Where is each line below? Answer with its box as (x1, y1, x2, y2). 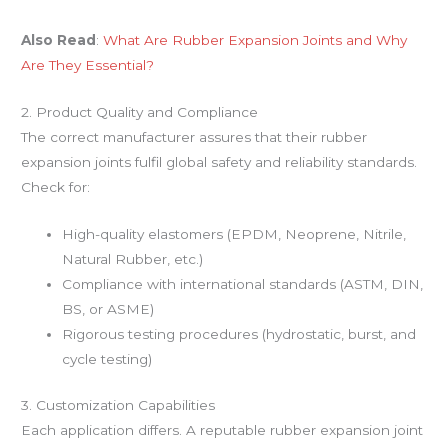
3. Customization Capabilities (21, 396, 216, 413)
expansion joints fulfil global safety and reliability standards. (21, 154, 418, 171)
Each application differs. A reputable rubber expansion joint (21, 421, 424, 438)
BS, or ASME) (62, 301, 155, 318)
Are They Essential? (21, 57, 155, 74)
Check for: (21, 179, 91, 196)
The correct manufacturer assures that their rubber (21, 129, 368, 146)
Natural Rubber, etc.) (62, 251, 204, 268)
